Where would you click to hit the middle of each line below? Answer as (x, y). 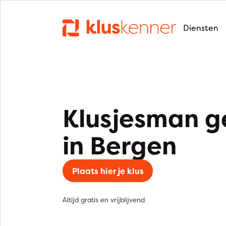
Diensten (201, 28)
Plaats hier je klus (108, 171)
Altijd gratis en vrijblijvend (104, 200)
